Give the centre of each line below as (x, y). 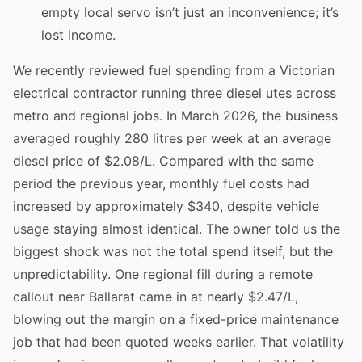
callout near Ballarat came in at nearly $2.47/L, (156, 297)
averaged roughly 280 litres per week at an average (172, 138)
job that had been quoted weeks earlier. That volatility (179, 342)
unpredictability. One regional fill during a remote (163, 274)
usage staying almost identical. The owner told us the (177, 229)
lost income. (78, 35)
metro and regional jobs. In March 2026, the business (175, 116)
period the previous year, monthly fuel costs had (161, 183)
